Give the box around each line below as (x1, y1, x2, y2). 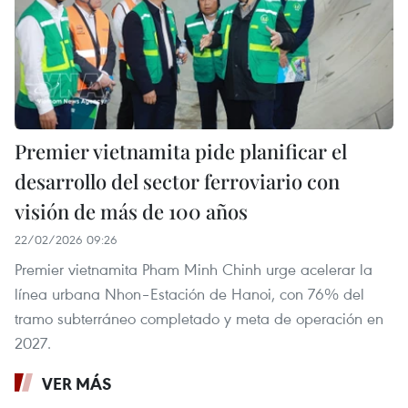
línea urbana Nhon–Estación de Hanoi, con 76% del (15, 283, 364, 305)
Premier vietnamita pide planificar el (15, 138, 347, 166)
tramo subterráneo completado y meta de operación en (15, 308, 383, 330)
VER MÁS (42, 372, 112, 395)
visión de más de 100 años (15, 198, 248, 226)
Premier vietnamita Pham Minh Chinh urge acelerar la (15, 259, 372, 280)
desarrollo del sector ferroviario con (15, 168, 340, 196)
